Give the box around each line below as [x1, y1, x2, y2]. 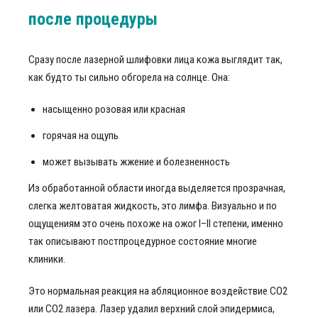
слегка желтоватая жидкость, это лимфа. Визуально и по [28, 199, 277, 212]
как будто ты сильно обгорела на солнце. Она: [28, 71, 230, 84]
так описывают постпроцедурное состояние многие [28, 235, 257, 248]
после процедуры [28, 9, 158, 29]
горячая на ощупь [43, 129, 119, 142]
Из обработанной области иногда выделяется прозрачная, [28, 182, 285, 194]
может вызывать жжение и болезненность [43, 155, 230, 168]
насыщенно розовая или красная [43, 103, 185, 116]
